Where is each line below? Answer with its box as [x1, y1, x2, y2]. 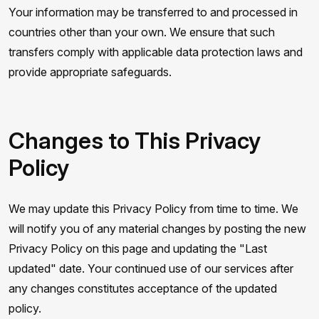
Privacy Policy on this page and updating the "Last [9, 241, 267, 256]
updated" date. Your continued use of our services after [9, 261, 293, 276]
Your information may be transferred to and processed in [9, 5, 298, 19]
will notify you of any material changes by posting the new [9, 221, 306, 236]
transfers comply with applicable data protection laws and [9, 45, 303, 59]
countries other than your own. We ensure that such [9, 25, 275, 39]
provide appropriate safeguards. [9, 65, 172, 79]
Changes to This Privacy [9, 127, 261, 155]
